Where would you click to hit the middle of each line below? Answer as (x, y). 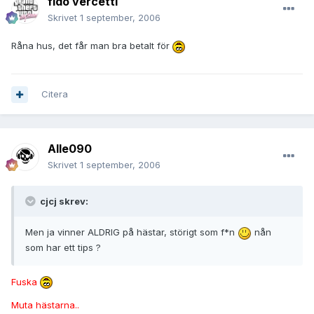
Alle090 (70, 149)
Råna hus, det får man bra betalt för (92, 46)
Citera (55, 94)
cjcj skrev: (63, 202)
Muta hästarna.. (45, 305)
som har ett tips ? (63, 247)
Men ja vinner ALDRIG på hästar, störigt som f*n (131, 232)
